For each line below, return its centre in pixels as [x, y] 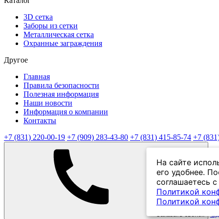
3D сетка [38, 17]
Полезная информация [61, 94]
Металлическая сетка [59, 34]
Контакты [40, 120]
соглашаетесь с [186, 182]
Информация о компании [66, 111]
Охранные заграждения [63, 43]
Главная [37, 76]
